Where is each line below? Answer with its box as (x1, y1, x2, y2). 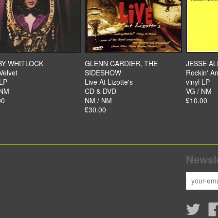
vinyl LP (186, 77, 210, 87)
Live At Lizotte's (85, 77, 133, 87)
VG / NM (186, 86, 212, 96)
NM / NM (85, 95, 112, 105)
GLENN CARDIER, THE (85, 58, 158, 68)
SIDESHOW (85, 68, 121, 77)
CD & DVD (85, 86, 116, 96)
